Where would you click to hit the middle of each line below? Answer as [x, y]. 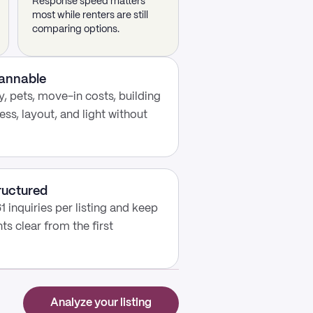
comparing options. [76, 29]
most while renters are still [90, 15]
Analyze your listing [101, 303]
